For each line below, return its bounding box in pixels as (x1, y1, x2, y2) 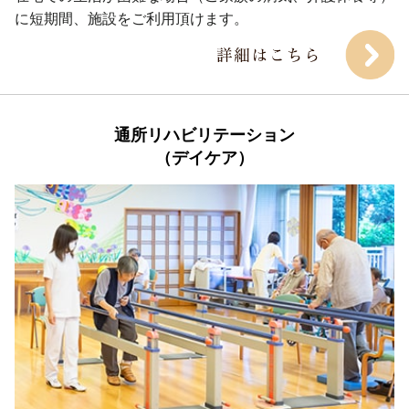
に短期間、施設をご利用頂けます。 (15, 11, 248, 27)
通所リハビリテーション (114, 126, 295, 145)
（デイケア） (155, 149, 254, 168)
